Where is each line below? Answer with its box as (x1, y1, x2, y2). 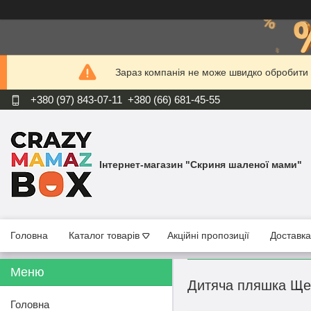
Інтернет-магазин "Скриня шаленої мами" (99, 158, 302, 170)
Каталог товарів (69, 230, 140, 242)
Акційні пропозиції (167, 230, 249, 242)
